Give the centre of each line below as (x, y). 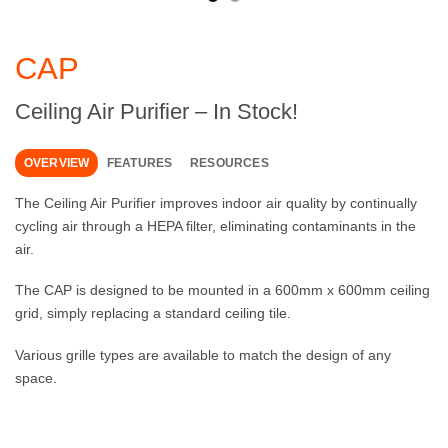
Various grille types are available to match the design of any (203, 355)
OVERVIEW (56, 163)
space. (36, 378)
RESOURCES (229, 163)
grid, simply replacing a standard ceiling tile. (153, 313)
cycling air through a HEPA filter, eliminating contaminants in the (215, 225)
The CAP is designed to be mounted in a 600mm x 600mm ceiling (222, 290)
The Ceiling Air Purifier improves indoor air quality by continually (216, 202)
